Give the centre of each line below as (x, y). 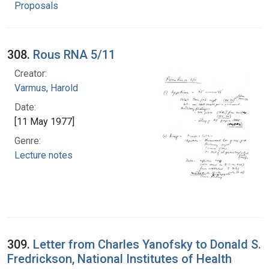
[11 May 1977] (44, 121)
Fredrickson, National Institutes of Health (119, 258)
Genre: (28, 141)
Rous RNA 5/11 (74, 54)
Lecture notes (44, 155)
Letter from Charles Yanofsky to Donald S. (147, 244)
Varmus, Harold (46, 88)
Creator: (31, 73)
